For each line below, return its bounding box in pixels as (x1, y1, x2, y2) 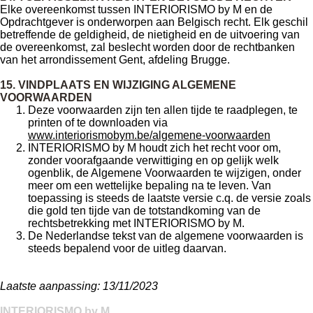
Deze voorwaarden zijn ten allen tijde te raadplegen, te (28, 104, 298, 116)
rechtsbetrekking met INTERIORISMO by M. (28, 217, 245, 229)
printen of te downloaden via (28, 117, 168, 129)
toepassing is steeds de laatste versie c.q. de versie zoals (28, 192, 311, 204)
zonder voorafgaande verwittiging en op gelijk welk (28, 154, 279, 166)
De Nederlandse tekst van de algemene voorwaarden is (28, 230, 303, 242)
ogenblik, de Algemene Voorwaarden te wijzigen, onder (28, 167, 301, 179)
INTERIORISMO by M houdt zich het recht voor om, (28, 142, 281, 154)
